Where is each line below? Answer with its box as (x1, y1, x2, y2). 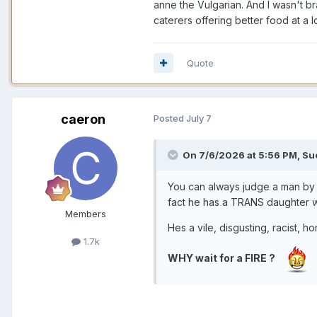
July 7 (186, 112, 212, 124)
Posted (154, 112, 186, 124)
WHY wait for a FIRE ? (168, 252, 284, 265)
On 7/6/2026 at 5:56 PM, (183, 149, 302, 161)
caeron (60, 111, 105, 127)
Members (65, 207, 106, 219)
